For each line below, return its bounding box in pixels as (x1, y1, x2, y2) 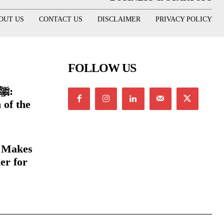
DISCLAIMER (97, 15, 140, 23)
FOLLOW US (68, 61, 136, 75)
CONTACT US (38, 15, 82, 23)
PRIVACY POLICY (155, 15, 212, 23)
